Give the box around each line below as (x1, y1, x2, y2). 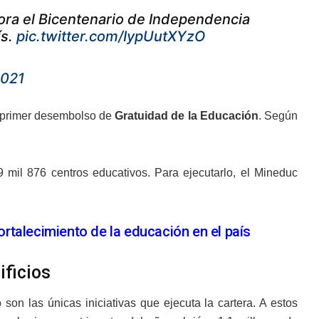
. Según (258, 110, 298, 122)
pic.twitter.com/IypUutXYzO (16, 28, 205, 46)
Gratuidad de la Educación (115, 110, 258, 122)
